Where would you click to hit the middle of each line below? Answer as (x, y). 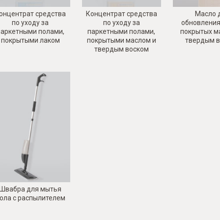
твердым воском (121, 49)
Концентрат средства (121, 14)
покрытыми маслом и (121, 40)
